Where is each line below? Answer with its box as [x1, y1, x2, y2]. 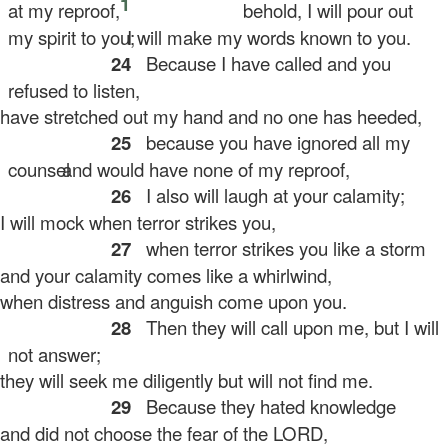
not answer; [8, 341, 102, 367]
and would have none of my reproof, [42, 156, 351, 182]
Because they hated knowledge [136, 393, 397, 419]
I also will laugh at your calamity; [136, 182, 406, 208]
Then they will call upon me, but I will [136, 314, 440, 340]
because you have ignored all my [136, 129, 411, 155]
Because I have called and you [136, 50, 392, 76]
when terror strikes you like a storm [136, 235, 427, 261]
